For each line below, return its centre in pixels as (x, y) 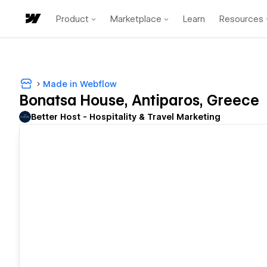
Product (72, 19)
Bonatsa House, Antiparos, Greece (139, 101)
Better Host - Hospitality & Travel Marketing (126, 117)
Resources (241, 19)
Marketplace (136, 19)
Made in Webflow (80, 84)
